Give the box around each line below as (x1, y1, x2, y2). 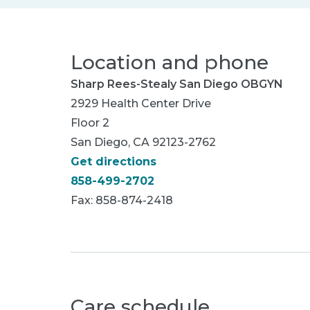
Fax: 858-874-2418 (71, 194, 173, 207)
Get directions (71, 155, 156, 168)
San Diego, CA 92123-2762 (71, 136, 216, 149)
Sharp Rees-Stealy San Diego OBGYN (71, 77, 283, 91)
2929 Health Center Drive (71, 97, 211, 110)
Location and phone (71, 51, 268, 74)
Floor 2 (71, 116, 109, 129)
